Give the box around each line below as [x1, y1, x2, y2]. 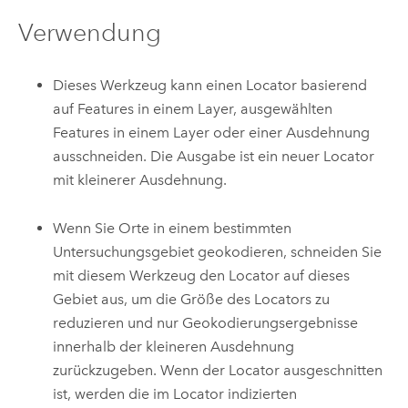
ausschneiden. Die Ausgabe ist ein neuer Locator [53, 148, 375, 166]
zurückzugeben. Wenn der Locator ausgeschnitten [53, 361, 383, 379]
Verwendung [17, 17, 161, 48]
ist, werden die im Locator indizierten [53, 384, 298, 403]
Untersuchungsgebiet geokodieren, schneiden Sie [53, 242, 382, 260]
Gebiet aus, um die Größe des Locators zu [53, 290, 331, 308]
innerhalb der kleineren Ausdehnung [53, 337, 295, 355]
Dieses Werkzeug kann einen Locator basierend [53, 76, 368, 95]
